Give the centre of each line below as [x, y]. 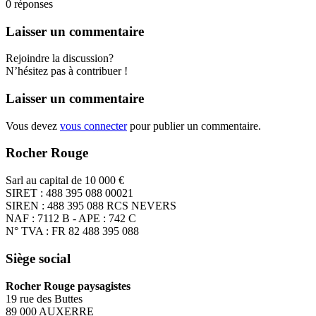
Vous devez [33, 126]
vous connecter [93, 126]
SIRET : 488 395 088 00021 [69, 193]
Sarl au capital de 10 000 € [65, 181]
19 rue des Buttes [44, 298]
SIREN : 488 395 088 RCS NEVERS [91, 206]
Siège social [38, 258]
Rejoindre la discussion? [60, 59]
